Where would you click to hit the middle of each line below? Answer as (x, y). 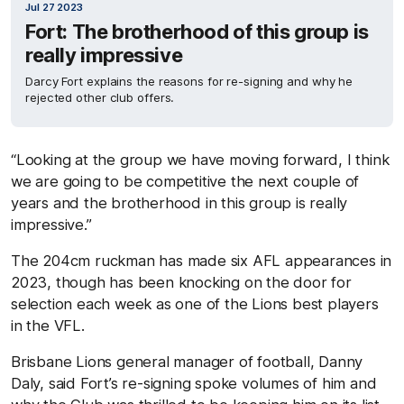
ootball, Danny (313, 362)
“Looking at (52, 160)
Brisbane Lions (64, 362)
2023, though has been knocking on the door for (181, 282)
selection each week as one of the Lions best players (195, 304)
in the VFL (46, 326)
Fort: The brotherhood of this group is (197, 32)
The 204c (45, 261)
